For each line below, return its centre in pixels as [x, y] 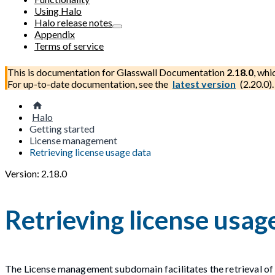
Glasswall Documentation [171, 72]
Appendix [55, 34]
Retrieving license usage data [90, 152]
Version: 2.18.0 [36, 173]
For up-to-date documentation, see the [89, 84]
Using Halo [58, 11]
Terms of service [69, 46]
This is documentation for [62, 72]
